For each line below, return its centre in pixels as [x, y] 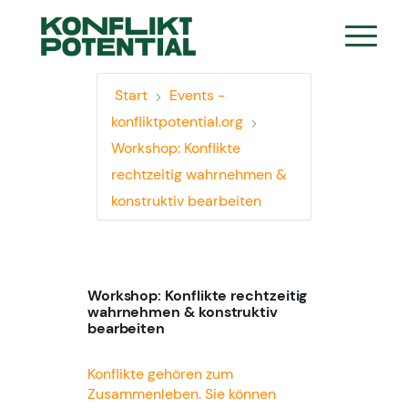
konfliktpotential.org [177, 122]
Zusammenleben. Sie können [181, 393]
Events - [197, 95]
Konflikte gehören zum [160, 373]
